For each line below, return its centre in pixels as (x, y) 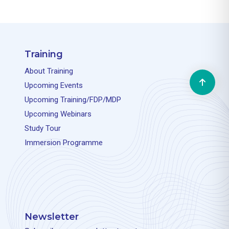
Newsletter (52, 216)
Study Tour (43, 128)
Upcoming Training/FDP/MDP (73, 99)
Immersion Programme (64, 142)
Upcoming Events (54, 85)
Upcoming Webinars (58, 114)
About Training (49, 71)
